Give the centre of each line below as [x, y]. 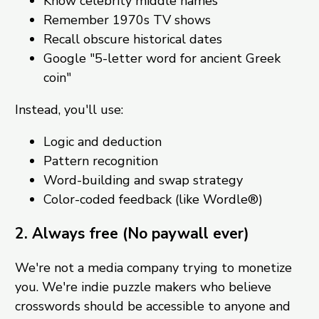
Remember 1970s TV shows [127, 20]
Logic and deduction [102, 141]
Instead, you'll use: [69, 109]
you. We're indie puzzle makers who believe [143, 287]
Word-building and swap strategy [143, 180]
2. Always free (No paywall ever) [132, 233]
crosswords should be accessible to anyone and [152, 306]
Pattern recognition [100, 161]
